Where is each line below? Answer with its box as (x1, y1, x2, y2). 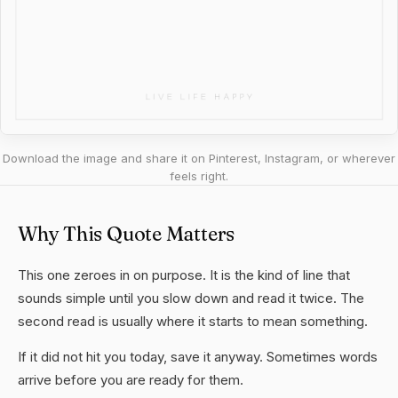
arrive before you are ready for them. (18, 371, 243, 388)
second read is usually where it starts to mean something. (18, 313, 368, 330)
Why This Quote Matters (18, 221, 235, 246)
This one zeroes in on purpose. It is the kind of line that (18, 267, 350, 283)
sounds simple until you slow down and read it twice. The (18, 290, 364, 306)
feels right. (170, 169, 228, 183)
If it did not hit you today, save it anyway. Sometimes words (18, 348, 378, 365)
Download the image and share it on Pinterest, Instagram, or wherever (3, 151, 395, 165)
